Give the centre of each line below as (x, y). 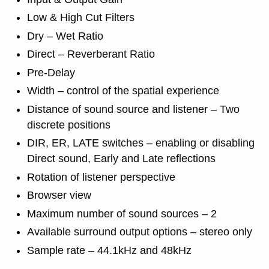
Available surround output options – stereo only (139, 232)
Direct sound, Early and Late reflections (121, 159)
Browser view (59, 195)
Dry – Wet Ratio (65, 36)
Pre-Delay (51, 72)
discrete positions (68, 125)
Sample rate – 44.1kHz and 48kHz (109, 250)
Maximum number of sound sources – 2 (122, 213)
